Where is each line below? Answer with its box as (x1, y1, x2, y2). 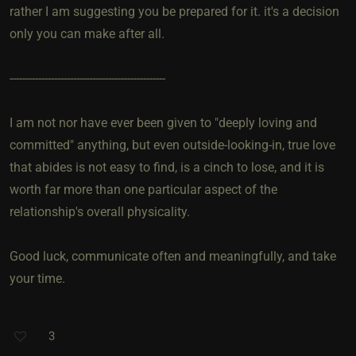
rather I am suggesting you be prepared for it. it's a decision (10, 3, 339, 19)
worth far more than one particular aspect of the (10, 181, 277, 197)
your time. (10, 270, 65, 286)
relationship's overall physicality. (10, 203, 190, 219)
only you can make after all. (10, 25, 164, 41)
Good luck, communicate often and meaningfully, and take (10, 248, 336, 264)
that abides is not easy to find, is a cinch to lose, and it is (10, 159, 324, 175)
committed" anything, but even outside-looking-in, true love (10, 137, 335, 153)
